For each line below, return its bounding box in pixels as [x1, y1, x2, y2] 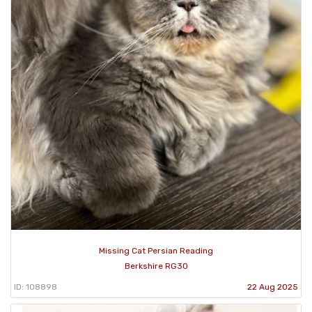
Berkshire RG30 [124, 260, 188, 271]
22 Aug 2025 [247, 281, 298, 292]
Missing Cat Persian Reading [99, 245, 213, 256]
